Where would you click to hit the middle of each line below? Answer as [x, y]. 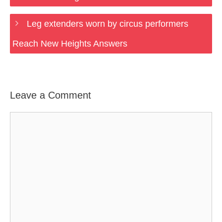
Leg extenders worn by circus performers [107, 24]
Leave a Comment [51, 95]
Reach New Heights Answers [70, 44]
